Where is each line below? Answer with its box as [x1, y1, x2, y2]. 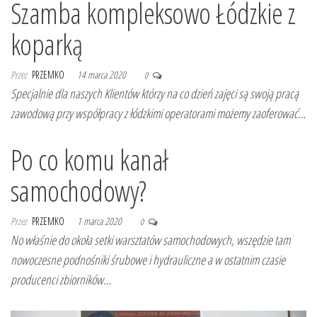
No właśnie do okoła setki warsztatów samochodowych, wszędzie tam [11, 231, 290, 249]
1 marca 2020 [77, 214, 124, 229]
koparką [11, 25, 83, 64]
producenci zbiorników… [11, 271, 111, 289]
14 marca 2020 [77, 68, 128, 82]
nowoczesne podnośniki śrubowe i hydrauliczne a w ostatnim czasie [11, 251, 285, 269]
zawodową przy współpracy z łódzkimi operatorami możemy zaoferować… [11, 105, 306, 122]
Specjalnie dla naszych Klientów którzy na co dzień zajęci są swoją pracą [11, 85, 299, 103]
